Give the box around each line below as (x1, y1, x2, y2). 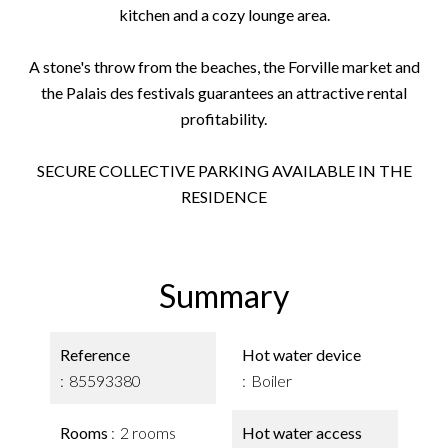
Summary (159, 276, 289, 315)
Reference (60, 345, 130, 364)
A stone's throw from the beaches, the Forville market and (28, 57, 420, 76)
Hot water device (242, 345, 361, 364)
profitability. (181, 109, 267, 128)
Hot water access (242, 423, 362, 442)
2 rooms (120, 423, 176, 442)
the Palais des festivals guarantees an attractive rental (41, 83, 407, 102)
